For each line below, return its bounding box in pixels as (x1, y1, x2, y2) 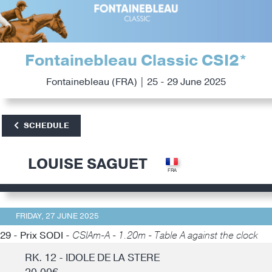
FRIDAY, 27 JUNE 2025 (15, 210, 99, 222)
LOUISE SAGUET (28, 154, 148, 174)
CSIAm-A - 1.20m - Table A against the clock (72, 228, 258, 242)
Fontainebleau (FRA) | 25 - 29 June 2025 (46, 75, 226, 89)
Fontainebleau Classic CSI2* (25, 50, 247, 72)
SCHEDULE (23, 120, 69, 131)
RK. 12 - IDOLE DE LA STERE (24, 250, 160, 265)
